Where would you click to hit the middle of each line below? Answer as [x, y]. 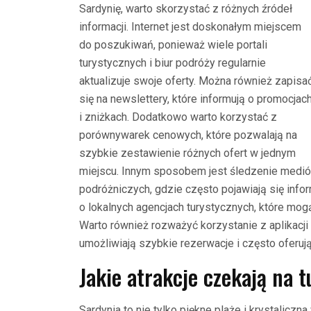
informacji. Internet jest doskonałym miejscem [190, 26]
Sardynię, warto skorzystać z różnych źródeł [186, 8]
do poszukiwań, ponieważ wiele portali [173, 44]
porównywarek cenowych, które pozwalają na [188, 135]
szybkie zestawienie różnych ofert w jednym [187, 153]
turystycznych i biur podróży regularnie [173, 62]
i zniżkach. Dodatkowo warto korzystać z [178, 117]
